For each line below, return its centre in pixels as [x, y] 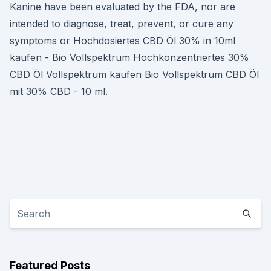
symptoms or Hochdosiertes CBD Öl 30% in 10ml [122, 41]
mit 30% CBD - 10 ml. [59, 91]
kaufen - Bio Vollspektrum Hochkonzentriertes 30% [129, 57]
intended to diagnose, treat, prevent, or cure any [122, 24]
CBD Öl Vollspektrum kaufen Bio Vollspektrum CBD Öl [134, 74]
